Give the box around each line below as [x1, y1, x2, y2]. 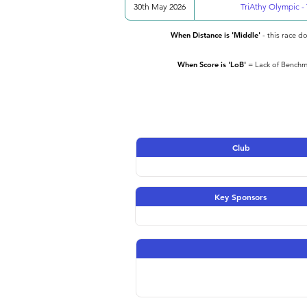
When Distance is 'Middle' [171, 30, 260, 40]
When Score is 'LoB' [177, 60, 246, 69]
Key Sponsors [214, 191, 267, 202]
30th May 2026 [134, 1, 186, 12]
